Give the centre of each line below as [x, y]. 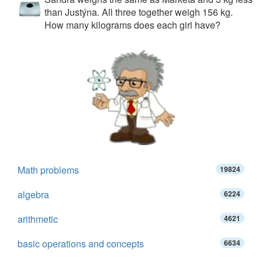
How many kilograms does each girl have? [132, 25]
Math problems [48, 170]
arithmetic [38, 219]
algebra [33, 194]
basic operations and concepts [81, 244]
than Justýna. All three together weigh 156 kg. [139, 12]
